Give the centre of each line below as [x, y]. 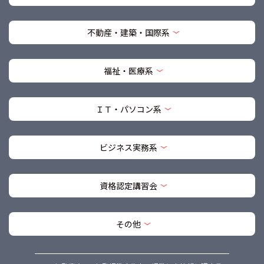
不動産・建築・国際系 [128, 32]
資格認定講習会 [128, 185]
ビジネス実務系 [128, 147]
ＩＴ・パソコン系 [128, 109]
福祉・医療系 [128, 70]
